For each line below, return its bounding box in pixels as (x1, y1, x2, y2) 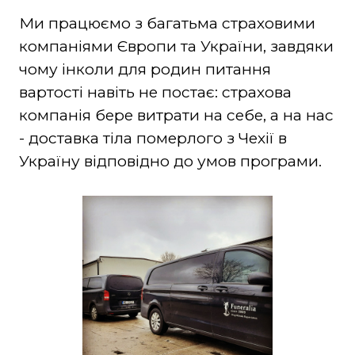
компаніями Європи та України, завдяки (18, 37, 334, 56)
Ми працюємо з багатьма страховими (18, 14, 315, 33)
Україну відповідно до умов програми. (18, 152, 322, 171)
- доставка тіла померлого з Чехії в (18, 129, 287, 148)
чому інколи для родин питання (18, 60, 271, 79)
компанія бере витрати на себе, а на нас (18, 106, 334, 125)
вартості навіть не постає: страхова (18, 83, 292, 102)
